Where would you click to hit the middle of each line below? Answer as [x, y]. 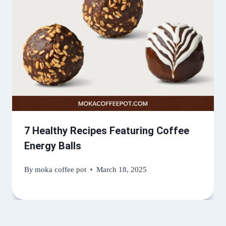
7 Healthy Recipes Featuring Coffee [107, 130]
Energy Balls [53, 146]
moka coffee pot [61, 169]
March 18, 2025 [122, 169]
